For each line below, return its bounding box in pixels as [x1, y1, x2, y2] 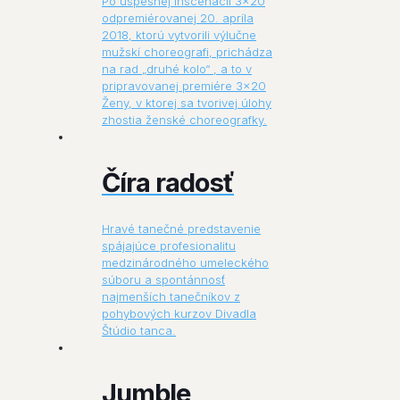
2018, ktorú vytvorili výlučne [102, 27, 256, 42]
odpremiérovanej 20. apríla [102, 10, 254, 25]
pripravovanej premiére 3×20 [102, 78, 266, 93]
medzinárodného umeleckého [102, 254, 269, 270]
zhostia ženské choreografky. [102, 112, 267, 127]
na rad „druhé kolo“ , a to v [102, 61, 252, 76]
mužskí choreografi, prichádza [102, 44, 272, 59]
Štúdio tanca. [102, 322, 176, 337]
